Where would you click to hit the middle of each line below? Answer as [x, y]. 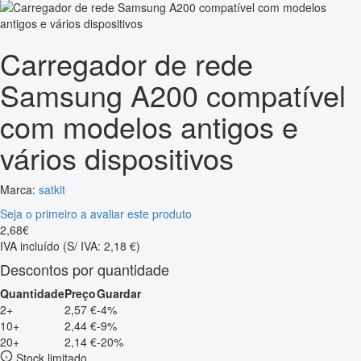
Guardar [119, 293]
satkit [52, 189]
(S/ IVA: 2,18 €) [102, 245]
